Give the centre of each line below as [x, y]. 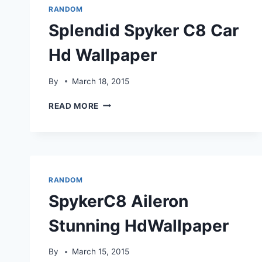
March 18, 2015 [101, 81]
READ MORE [74, 106]
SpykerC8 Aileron [118, 201]
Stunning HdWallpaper [139, 225]
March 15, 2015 [101, 252]
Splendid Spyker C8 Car [144, 31]
